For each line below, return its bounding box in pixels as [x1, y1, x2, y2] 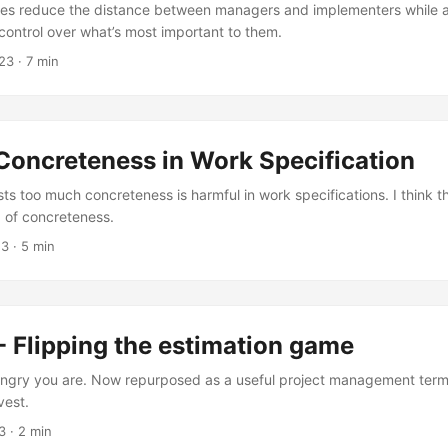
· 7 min [14, 53, 59, 69]
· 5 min [9, 238, 55, 254]
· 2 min [6, 423, 52, 439]
